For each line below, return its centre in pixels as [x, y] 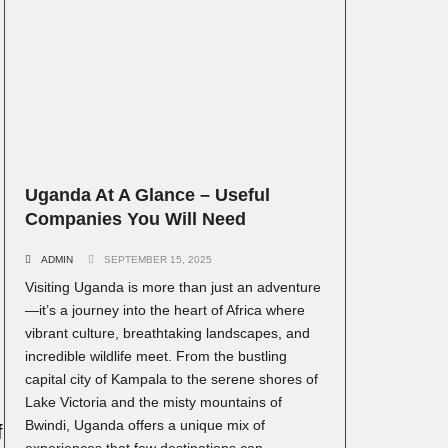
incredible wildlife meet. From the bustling [156, 355]
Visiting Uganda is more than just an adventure [173, 286]
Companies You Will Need [135, 219]
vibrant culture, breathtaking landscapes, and [167, 332]
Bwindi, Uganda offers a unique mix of [145, 424]
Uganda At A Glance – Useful [147, 195]
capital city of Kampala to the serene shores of [171, 378]
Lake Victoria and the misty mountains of [153, 401]
